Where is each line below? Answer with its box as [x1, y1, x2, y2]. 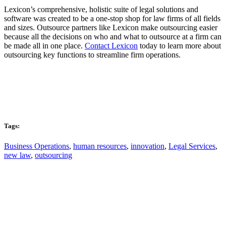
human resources [73, 141, 127, 150]
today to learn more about [138, 41, 221, 50]
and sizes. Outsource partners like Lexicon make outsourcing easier [4, 23, 217, 32]
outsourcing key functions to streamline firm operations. [4, 50, 181, 60]
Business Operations [4, 141, 69, 150]
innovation [131, 141, 164, 150]
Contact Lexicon [85, 41, 138, 50]
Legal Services [168, 141, 215, 150]
